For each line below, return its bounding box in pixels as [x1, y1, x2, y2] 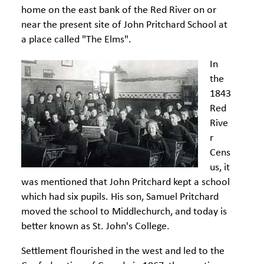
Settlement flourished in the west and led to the [21, 246, 225, 257]
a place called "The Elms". [21, 34, 131, 45]
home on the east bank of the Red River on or [21, 5, 216, 16]
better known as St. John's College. [21, 221, 170, 232]
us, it [210, 162, 230, 173]
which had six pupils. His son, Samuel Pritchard [21, 192, 219, 203]
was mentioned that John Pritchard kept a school [21, 177, 230, 188]
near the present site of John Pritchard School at [21, 19, 227, 31]
